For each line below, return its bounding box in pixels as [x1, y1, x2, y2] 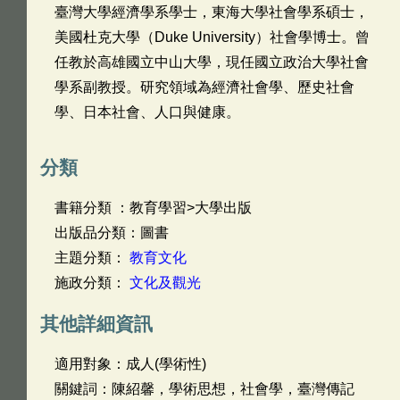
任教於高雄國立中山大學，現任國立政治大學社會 [54, 54, 369, 70]
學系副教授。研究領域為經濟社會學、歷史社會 [54, 79, 354, 95]
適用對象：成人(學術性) [54, 356, 206, 371]
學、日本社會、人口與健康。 [54, 104, 240, 120]
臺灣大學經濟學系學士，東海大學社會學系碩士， [54, 4, 369, 20]
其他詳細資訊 [40, 313, 153, 334]
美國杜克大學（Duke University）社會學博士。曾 [54, 29, 370, 45]
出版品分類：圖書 [54, 225, 169, 240]
